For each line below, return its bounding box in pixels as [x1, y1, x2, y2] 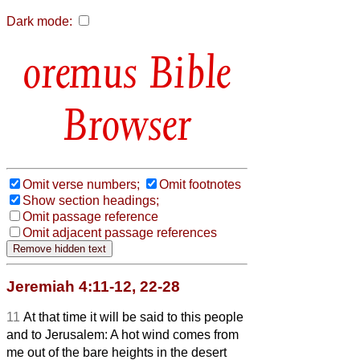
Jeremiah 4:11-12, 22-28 [6, 277, 180, 295]
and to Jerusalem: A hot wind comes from [6, 327, 239, 342]
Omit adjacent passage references [22, 225, 217, 239]
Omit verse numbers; [22, 177, 140, 191]
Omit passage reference [22, 209, 158, 223]
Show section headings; [22, 193, 159, 207]
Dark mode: [6, 14, 72, 28]
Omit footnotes [159, 177, 241, 191]
